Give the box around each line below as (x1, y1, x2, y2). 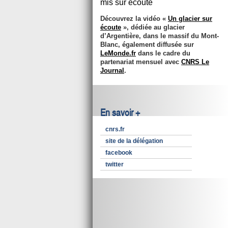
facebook (105, 149, 132, 156)
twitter (105, 161, 124, 168)
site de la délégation (105, 137, 163, 145)
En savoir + (100, 107, 140, 119)
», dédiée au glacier (121, 23, 185, 31)
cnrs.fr (105, 126, 125, 133)
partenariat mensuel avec (100, 58, 181, 66)
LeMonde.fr (100, 49, 136, 57)
